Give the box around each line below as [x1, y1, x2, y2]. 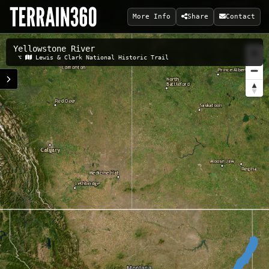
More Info [133, 12, 171, 20]
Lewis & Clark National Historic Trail [35, 54, 169, 61]
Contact [226, 12, 255, 20]
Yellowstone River [13, 44, 95, 53]
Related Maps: [25, 53, 71, 60]
